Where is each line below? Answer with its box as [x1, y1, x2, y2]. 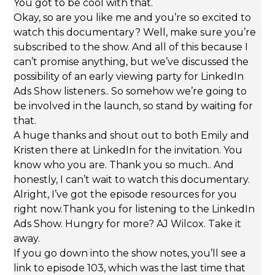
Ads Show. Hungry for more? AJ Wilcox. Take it [14, 218, 242, 230]
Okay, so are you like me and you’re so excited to [14, 12, 252, 24]
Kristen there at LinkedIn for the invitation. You [14, 144, 243, 157]
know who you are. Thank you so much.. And [14, 159, 234, 171]
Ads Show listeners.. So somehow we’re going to [14, 85, 247, 98]
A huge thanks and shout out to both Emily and [14, 130, 250, 142]
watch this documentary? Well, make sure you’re [14, 26, 257, 39]
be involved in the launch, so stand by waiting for [14, 100, 254, 112]
